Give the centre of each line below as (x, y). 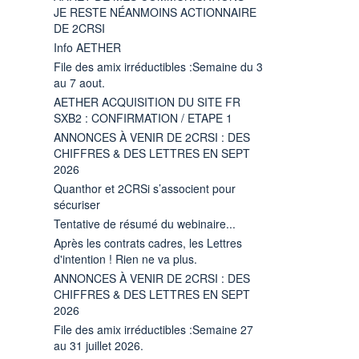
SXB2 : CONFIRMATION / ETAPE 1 (143, 117)
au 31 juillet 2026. (99, 345)
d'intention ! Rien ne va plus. (125, 258)
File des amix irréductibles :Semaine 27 (153, 329)
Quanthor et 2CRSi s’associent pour (145, 188)
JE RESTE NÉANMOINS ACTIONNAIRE (155, 12)
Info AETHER (87, 47)
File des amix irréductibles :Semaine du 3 (158, 66)
